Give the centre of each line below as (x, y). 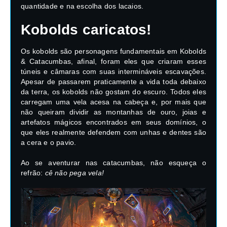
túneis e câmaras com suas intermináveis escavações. (113, 71)
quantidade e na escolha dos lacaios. (82, 6)
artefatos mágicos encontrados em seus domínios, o (113, 122)
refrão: (33, 173)
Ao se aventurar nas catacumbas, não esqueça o (113, 162)
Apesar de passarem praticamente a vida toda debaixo (113, 81)
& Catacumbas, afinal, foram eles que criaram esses (113, 61)
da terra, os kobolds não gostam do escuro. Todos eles (113, 91)
